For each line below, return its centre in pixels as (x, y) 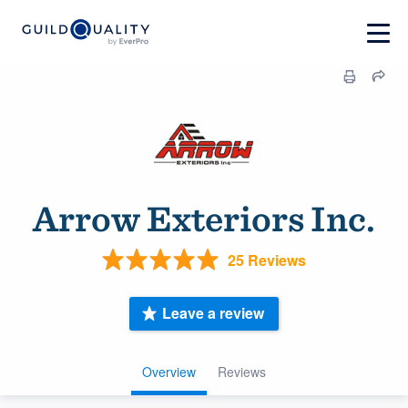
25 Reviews (267, 260)
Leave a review (213, 313)
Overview (169, 371)
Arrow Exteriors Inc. (204, 219)
